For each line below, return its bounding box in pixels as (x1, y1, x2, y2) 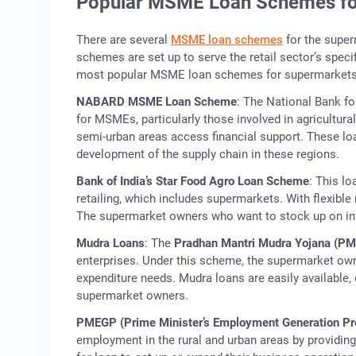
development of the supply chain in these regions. (76, 146, 339, 161)
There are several (76, 32, 171, 47)
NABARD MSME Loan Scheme (76, 94, 237, 109)
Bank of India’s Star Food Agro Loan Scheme (76, 173, 309, 188)
